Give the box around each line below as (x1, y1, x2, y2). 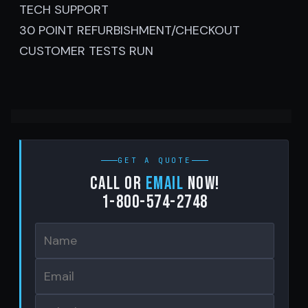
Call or (89, 173, 146, 195)
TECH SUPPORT (19, 1, 109, 18)
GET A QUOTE (118, 155, 192, 165)
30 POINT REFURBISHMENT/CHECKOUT (19, 22, 240, 38)
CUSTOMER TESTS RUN (19, 43, 153, 59)
